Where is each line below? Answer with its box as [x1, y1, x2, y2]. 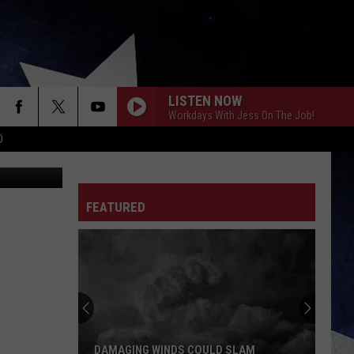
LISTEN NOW [168, 92, 242, 109]
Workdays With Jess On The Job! [168, 108, 314, 122]
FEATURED [86, 199, 145, 215]
